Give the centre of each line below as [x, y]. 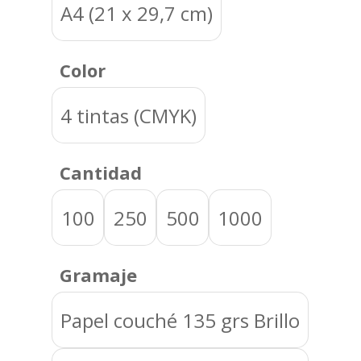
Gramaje [98, 275]
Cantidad [101, 173]
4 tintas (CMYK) [129, 115]
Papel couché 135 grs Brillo [180, 320]
